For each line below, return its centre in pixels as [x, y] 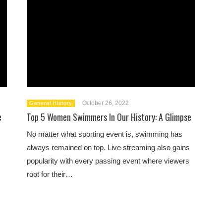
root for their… [50, 174]
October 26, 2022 [105, 103]
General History [51, 103]
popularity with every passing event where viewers [108, 161]
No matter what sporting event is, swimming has [105, 134]
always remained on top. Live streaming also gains [108, 147]
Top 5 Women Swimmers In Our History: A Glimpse [109, 117]
